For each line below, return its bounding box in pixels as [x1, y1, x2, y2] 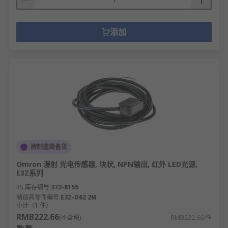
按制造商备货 [31, 142, 67, 151]
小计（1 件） [16, 201, 52, 210]
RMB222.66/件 [171, 213, 212, 222]
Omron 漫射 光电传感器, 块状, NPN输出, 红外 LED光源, [16, 159, 197, 169]
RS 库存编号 [16, 183, 49, 191]
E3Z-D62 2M [61, 193, 97, 202]
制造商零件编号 [16, 193, 59, 202]
